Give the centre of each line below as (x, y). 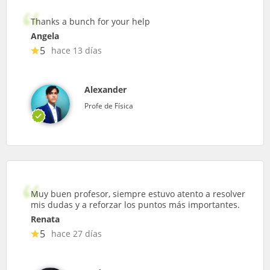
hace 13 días (77, 50)
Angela (45, 36)
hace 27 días (77, 234)
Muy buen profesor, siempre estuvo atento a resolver (138, 194)
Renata (45, 219)
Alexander (105, 89)
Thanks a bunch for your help (90, 21)
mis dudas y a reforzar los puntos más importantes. (135, 205)
